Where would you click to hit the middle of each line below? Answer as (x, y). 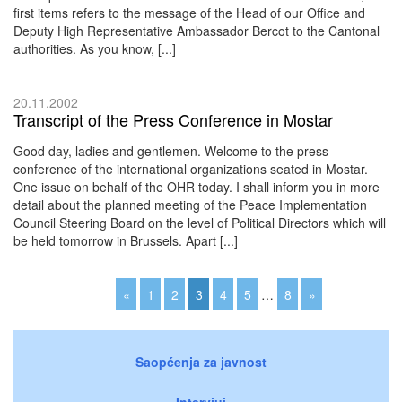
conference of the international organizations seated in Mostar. (191, 168)
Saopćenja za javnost (201, 361)
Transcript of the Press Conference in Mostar (173, 119)
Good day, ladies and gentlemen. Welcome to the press (171, 150)
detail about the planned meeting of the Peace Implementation (190, 204)
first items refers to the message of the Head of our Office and (189, 12)
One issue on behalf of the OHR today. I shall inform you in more (197, 186)
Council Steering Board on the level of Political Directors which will (200, 222)
